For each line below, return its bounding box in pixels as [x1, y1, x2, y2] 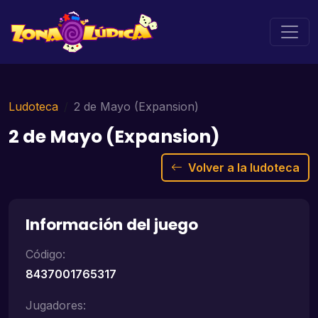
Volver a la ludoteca [188, 160, 300, 175]
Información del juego [26, 214, 198, 236]
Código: [26, 247, 65, 261]
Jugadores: [26, 298, 86, 312]
